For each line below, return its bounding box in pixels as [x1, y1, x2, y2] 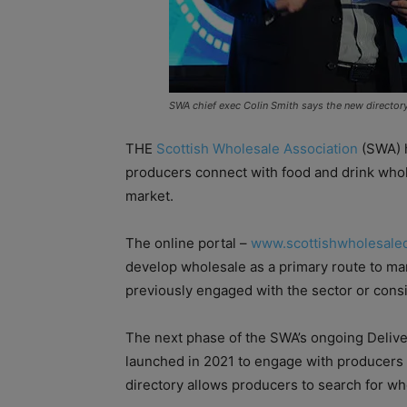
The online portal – [125, 233, 251, 252]
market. [125, 186, 174, 204]
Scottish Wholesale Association [156, 139, 358, 157]
